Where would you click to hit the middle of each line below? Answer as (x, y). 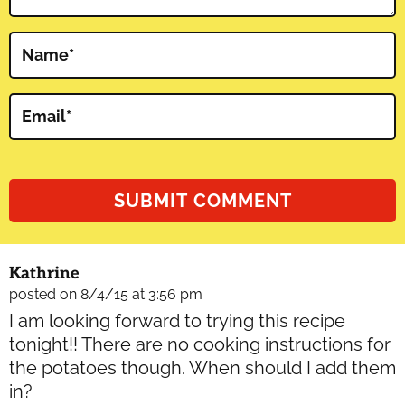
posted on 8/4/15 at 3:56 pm (106, 294)
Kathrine (44, 273)
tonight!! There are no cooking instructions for (200, 344)
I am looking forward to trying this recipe (177, 320)
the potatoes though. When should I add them (202, 367)
